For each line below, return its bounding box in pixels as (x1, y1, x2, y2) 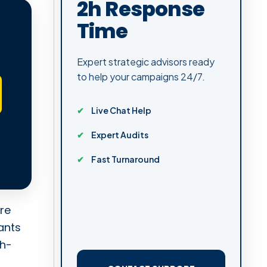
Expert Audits (91, 129, 148, 140)
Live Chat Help (91, 104, 151, 116)
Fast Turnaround (91, 153, 160, 164)
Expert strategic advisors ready (77, 55, 215, 68)
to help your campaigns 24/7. (77, 70, 205, 83)
